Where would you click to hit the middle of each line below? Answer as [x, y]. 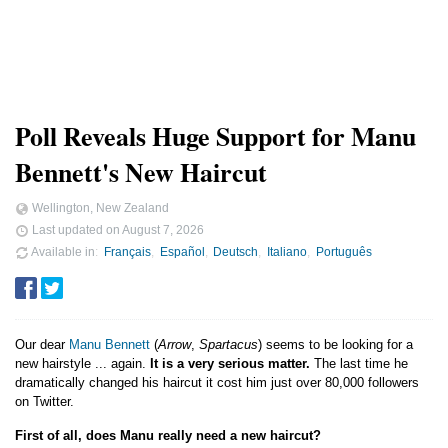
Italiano [287, 251]
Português [344, 251]
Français [127, 251]
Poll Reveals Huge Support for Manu [215, 136]
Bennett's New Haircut [141, 172]
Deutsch [236, 251]
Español [182, 251]
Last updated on [75, 229]
